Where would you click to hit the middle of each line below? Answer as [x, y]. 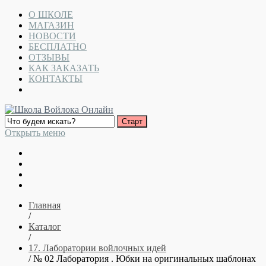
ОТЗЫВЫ [49, 57]
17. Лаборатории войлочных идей [97, 248]
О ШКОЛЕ [51, 15]
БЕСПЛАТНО [58, 47]
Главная [45, 205]
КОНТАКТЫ [56, 79]
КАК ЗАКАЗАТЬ [64, 68]
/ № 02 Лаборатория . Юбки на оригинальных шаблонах [142, 259]
